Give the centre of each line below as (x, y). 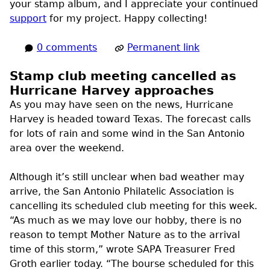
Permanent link (163, 48)
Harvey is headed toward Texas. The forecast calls (130, 119)
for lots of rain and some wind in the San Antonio (127, 134)
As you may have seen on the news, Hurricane (121, 105)
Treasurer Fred (198, 250)
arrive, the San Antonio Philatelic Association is (122, 192)
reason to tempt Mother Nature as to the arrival (125, 235)
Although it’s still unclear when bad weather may (127, 177)
